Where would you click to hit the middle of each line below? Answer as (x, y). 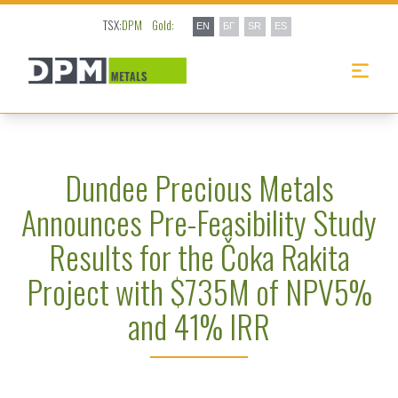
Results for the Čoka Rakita (199, 257)
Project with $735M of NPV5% (199, 291)
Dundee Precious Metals (199, 187)
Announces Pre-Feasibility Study (199, 222)
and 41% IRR (199, 326)
